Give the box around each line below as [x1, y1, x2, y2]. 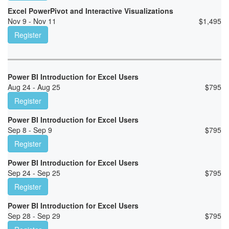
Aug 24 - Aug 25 [8, 82, 60, 93]
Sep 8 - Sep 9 [8, 125, 52, 135]
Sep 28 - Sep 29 [8, 211, 60, 221]
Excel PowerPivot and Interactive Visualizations [8, 6, 173, 16]
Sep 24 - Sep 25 [8, 168, 60, 178]
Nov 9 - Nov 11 [8, 16, 56, 27]
